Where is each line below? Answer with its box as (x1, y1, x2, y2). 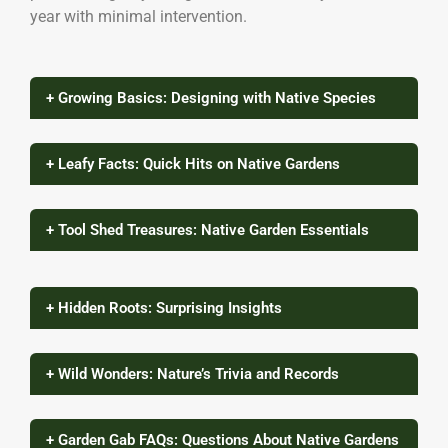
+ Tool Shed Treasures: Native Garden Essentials (46, 221, 369, 240)
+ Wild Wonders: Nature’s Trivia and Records (46, 365, 339, 384)
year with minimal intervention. (30, 7, 247, 27)
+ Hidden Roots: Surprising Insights (46, 299, 282, 318)
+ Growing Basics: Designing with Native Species (46, 89, 376, 108)
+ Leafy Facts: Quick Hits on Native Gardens (46, 155, 340, 174)
